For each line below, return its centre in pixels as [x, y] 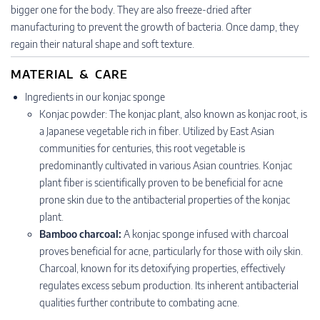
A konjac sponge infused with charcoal [205, 234]
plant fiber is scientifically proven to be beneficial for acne [161, 182]
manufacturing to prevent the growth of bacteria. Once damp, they [155, 27]
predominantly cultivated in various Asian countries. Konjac [166, 165]
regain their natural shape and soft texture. [105, 44]
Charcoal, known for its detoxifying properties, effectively [162, 268]
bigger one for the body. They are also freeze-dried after [131, 10]
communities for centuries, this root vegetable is [142, 148]
